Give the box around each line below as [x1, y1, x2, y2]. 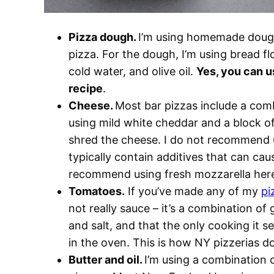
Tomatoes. [68, 185, 125, 198]
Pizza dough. [68, 31, 138, 43]
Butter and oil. [68, 253, 144, 266]
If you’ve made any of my [125, 185, 261, 198]
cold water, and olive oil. [68, 65, 196, 78]
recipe [68, 82, 103, 95]
